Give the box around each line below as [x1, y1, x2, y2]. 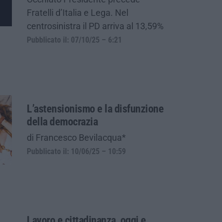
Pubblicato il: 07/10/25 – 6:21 [27, 35, 122, 45]
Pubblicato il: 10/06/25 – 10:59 [27, 147, 126, 156]
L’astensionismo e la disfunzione [27, 102, 164, 115]
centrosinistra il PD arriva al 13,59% [27, 20, 164, 31]
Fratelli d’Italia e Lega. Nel [27, 7, 128, 18]
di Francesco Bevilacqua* [27, 132, 126, 143]
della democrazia [27, 115, 98, 128]
